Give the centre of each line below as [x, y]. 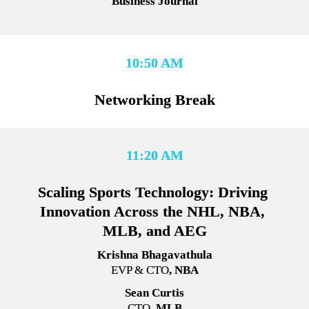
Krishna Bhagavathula [154, 255]
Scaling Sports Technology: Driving [152, 192]
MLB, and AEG [154, 231]
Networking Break [154, 100]
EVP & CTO [140, 270]
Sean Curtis [154, 292]
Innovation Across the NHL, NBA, [152, 212]
